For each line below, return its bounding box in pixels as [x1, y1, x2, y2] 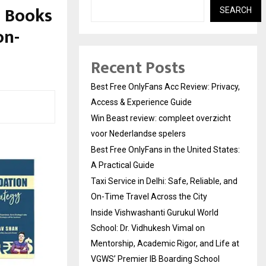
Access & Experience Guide [91, 97, 192, 107]
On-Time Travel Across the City [91, 191, 207, 201]
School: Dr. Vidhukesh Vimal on [91, 223, 205, 233]
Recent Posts [91, 53, 185, 82]
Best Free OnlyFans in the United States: [91, 144, 240, 154]
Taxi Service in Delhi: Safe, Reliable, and [91, 176, 237, 186]
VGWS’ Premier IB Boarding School [91, 254, 220, 264]
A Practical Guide [91, 160, 154, 170]
